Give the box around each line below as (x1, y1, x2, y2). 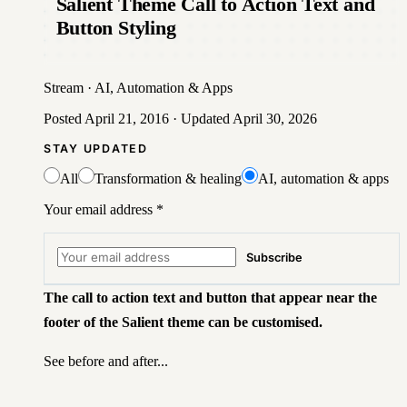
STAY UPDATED (44, 142, 148, 156)
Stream (44, 80, 84, 96)
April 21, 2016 (84, 111, 169, 127)
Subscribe (245, 251, 303, 265)
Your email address (44, 201, 153, 217)
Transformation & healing (94, 170, 242, 186)
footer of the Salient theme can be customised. (44, 313, 323, 330)
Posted (44, 111, 84, 127)
